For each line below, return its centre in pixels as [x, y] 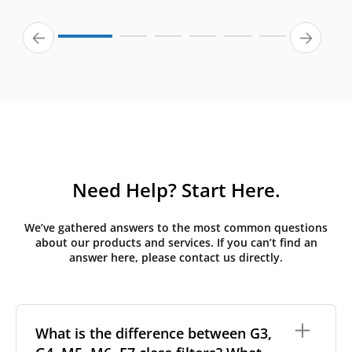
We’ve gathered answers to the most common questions [176, 228]
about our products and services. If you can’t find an [176, 243]
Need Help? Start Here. [176, 190]
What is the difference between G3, [154, 333]
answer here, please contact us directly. [176, 258]
